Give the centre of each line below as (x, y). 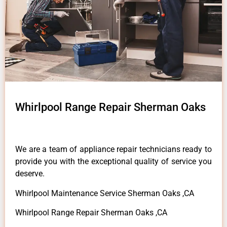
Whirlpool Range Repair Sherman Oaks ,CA (91, 213)
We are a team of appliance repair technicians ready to (113, 149)
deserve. (30, 174)
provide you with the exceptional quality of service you (113, 162)
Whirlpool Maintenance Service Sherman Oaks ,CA (105, 193)
